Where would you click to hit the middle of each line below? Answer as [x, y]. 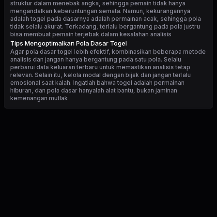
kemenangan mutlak [39, 98]
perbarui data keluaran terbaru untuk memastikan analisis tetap [100, 67]
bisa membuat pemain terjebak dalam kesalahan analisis [91, 34]
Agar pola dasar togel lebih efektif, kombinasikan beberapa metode [108, 52]
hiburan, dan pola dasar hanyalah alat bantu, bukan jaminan [94, 90]
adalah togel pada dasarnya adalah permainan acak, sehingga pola [106, 19]
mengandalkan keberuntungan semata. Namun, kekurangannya [100, 11]
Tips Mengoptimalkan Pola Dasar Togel [69, 43]
